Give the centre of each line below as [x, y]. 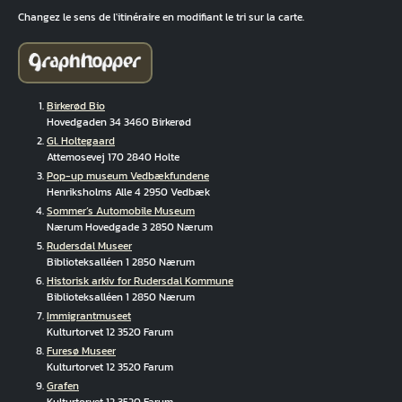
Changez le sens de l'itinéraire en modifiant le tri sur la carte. [161, 17]
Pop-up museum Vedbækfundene [128, 175]
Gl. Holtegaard [81, 140]
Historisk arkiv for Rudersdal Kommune [140, 280]
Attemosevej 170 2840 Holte [113, 157]
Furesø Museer [81, 350]
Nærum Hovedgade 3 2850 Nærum [130, 227]
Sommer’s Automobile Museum [121, 210]
